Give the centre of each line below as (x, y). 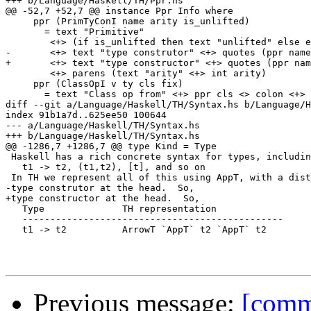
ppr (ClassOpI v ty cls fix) (97, 84)
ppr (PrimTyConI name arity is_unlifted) (131, 22)
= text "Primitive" (75, 32)
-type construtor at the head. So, (100, 188)
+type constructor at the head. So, (103, 199)
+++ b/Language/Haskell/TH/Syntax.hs (103, 136)
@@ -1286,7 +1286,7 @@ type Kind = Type (111, 146)
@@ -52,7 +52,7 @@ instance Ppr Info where (119, 11)
